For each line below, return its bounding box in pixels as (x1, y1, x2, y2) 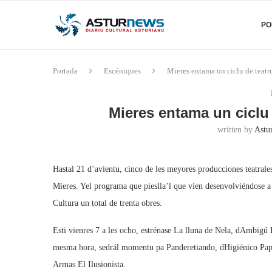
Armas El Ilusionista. (53, 260, 126, 269)
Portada (53, 66, 78, 75)
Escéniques (104, 66, 141, 75)
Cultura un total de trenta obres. (53, 199, 162, 208)
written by (217, 125, 254, 134)
